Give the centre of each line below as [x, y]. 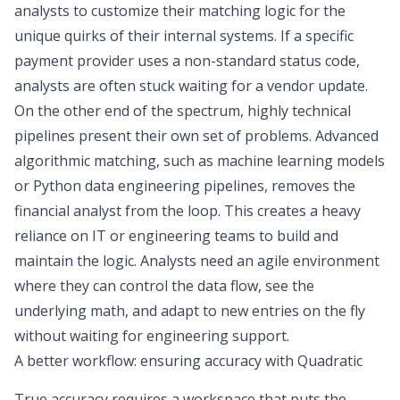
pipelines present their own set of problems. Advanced [196, 136]
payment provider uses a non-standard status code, [187, 61]
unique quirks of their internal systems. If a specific [184, 36]
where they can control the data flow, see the [164, 286]
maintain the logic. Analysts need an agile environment [197, 261]
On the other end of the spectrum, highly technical [183, 111]
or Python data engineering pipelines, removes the [185, 186]
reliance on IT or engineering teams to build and [176, 236]
